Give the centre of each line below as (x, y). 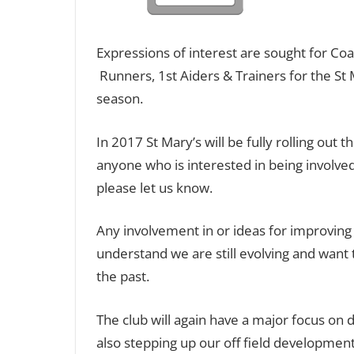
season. (119, 98)
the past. (122, 276)
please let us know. (154, 187)
